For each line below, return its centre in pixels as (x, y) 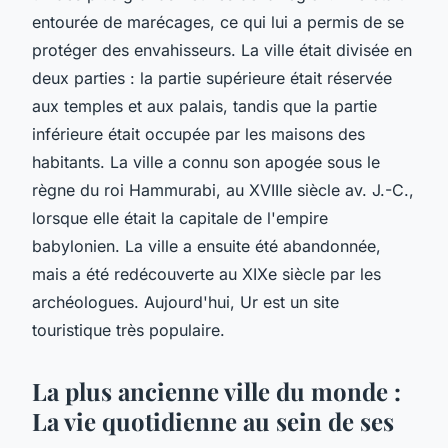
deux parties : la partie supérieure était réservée (212, 77)
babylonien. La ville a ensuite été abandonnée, (206, 245)
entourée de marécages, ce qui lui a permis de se (218, 21)
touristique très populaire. (128, 329)
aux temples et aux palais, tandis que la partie (204, 105)
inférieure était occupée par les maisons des (198, 133)
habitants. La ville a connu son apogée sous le (206, 161)
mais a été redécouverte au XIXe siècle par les (206, 273)
